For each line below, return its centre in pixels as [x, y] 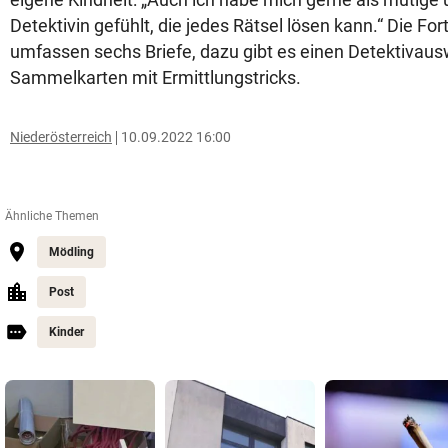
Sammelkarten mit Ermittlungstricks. [155, 77]
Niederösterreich [61, 137]
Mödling [71, 252]
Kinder [66, 332]
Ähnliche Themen [52, 216]
